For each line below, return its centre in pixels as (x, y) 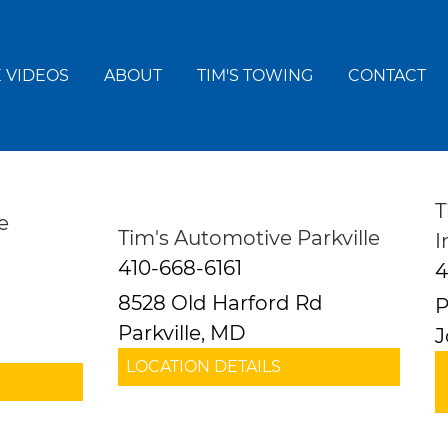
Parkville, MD (181, 333)
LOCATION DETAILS (203, 366)
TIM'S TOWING (255, 75)
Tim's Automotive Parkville (248, 238)
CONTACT (387, 75)
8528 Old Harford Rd (220, 303)
